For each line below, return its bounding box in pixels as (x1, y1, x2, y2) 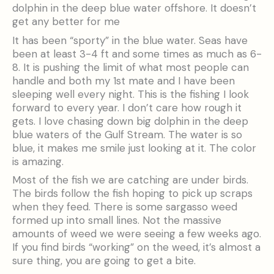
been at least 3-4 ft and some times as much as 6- (12, 46, 262, 61)
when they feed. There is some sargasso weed (12, 200, 237, 214)
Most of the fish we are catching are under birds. (12, 173, 248, 187)
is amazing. (12, 154, 64, 168)
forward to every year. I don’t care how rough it (12, 100, 242, 114)
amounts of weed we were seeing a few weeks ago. (12, 227, 261, 241)
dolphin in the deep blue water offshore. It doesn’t (12, 1, 256, 15)
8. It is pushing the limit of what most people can (12, 60, 249, 74)
